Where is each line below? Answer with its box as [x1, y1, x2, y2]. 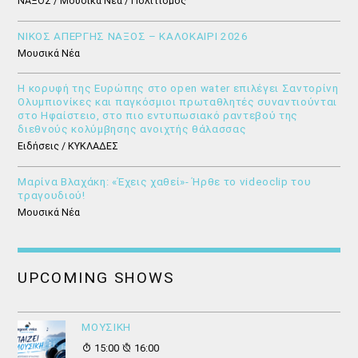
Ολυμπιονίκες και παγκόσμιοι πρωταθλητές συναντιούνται [18, 96, 338, 109]
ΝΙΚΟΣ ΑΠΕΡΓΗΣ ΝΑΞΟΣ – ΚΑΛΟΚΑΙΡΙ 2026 [18, 30, 249, 42]
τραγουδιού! [18, 189, 86, 201]
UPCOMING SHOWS [18, 268, 175, 288]
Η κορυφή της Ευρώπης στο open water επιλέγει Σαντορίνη [18, 82, 339, 95]
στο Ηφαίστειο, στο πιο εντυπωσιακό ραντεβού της [18, 109, 299, 122]
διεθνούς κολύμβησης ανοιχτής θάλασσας [18, 123, 247, 136]
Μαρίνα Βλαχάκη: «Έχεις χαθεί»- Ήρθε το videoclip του [18, 175, 312, 188]
